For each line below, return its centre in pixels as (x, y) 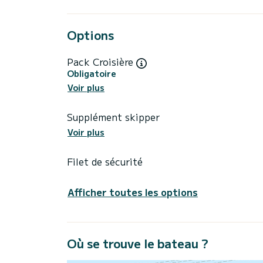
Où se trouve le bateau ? (138, 243)
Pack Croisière (102, 62)
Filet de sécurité (105, 161)
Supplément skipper (113, 117)
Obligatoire (92, 73)
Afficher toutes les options (133, 192)
